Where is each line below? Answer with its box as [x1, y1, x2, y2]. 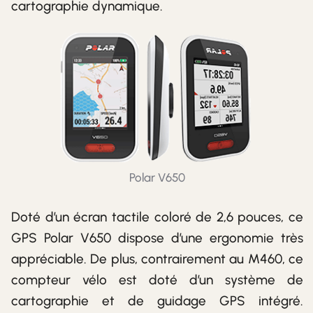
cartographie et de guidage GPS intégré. [11, 293, 303, 310]
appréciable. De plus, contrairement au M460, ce [11, 251, 303, 268]
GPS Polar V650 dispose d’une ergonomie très [11, 230, 303, 247]
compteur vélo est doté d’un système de [11, 272, 303, 289]
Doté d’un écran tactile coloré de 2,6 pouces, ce [11, 209, 303, 226]
